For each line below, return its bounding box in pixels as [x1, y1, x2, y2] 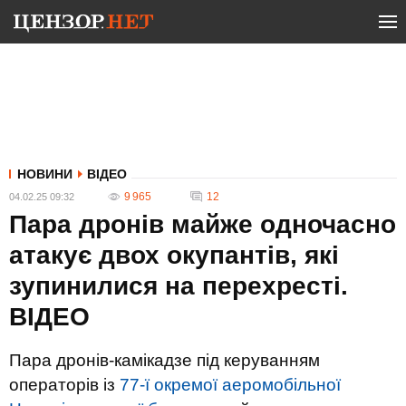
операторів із [9, 375, 120, 394]
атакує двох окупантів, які [9, 241, 339, 269]
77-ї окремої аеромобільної [120, 375, 341, 394]
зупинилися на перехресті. [9, 272, 348, 300]
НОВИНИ [17, 167, 72, 181]
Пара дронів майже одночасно [9, 210, 396, 238]
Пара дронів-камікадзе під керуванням [9, 351, 320, 370]
